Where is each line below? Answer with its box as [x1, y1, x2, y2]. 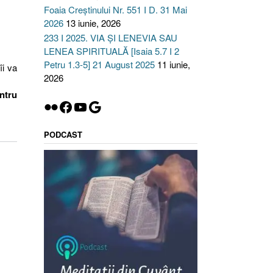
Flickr [43, 95, 78, 117]
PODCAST [43, 129, 82, 140]
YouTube [72, 95, 129, 117]
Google [87, 95, 133, 117]
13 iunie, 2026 [65, 16, 121, 29]
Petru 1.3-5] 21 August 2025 [43, 58, 155, 71]
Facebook [57, 95, 121, 117]
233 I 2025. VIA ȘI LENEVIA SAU [43, 31, 177, 44]
